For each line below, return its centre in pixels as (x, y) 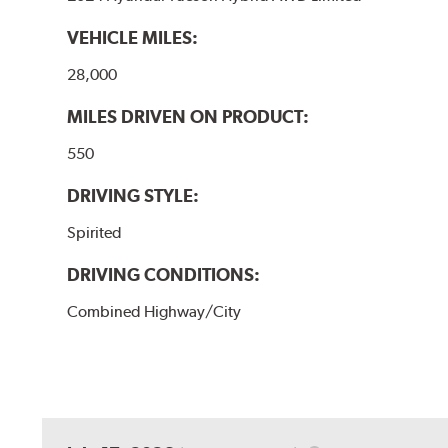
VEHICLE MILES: (133, 37)
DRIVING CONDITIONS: (164, 275)
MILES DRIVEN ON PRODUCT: (188, 116)
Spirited (95, 233)
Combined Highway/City (154, 312)
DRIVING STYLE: (133, 196)
